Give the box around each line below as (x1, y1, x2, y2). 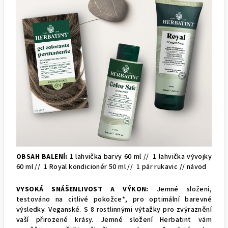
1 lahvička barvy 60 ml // (69, 151, 153, 162)
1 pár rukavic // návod (136, 161, 207, 172)
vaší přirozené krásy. (16, 214, 101, 225)
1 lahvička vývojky (153, 151, 212, 162)
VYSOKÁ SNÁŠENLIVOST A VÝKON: (16, 184, 157, 194)
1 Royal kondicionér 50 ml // (44, 161, 137, 172)
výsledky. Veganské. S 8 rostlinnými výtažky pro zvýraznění (16, 204, 212, 215)
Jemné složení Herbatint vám (101, 214, 212, 225)
